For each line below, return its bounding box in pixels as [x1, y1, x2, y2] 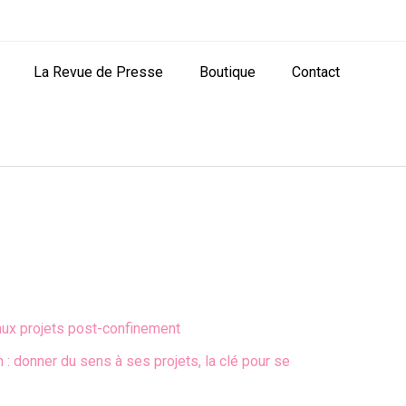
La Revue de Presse [33, 63, 163, 81]
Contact [291, 63, 340, 81]
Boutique [198, 63, 256, 81]
